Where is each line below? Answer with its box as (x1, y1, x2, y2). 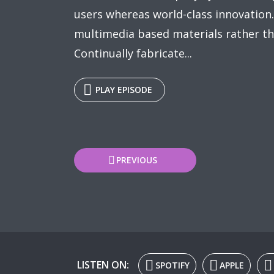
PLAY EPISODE (95, 84, 152, 95)
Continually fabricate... (74, 46, 192, 61)
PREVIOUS (116, 154, 157, 166)
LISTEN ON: (77, 258, 129, 272)
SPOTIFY (155, 259, 190, 271)
